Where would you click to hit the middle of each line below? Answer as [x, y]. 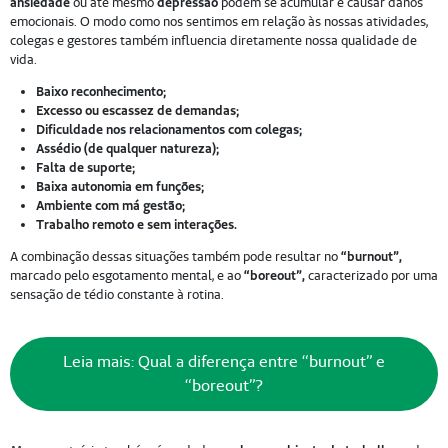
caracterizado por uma [371, 276]
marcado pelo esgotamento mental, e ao [126, 276]
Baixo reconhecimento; [100, 91]
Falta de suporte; [85, 167]
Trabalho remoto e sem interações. [190, 224]
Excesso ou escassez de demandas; [137, 110]
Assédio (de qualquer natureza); [127, 148]
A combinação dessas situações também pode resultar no [175, 257]
